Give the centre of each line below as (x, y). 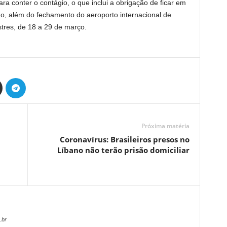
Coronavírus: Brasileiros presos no (124, 139)
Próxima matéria (165, 126)
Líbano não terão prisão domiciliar (123, 150)
